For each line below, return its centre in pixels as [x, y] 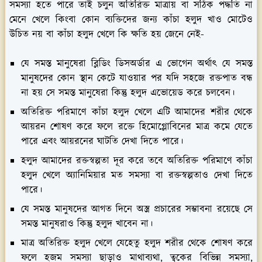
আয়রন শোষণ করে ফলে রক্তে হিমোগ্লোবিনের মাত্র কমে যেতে [137, 127]
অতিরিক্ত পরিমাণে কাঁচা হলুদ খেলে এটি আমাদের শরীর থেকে [137, 112]
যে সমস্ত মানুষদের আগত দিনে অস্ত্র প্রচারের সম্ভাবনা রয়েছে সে [137, 209]
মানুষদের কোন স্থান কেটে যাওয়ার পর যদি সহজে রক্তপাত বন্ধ [137, 78]
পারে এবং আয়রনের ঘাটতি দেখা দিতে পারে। [102, 141]
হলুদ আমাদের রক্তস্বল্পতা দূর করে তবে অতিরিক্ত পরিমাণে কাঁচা [137, 161]
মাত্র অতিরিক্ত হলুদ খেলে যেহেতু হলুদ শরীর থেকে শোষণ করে [137, 243]
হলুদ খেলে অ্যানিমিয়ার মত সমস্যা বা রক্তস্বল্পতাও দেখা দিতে [137, 175]
